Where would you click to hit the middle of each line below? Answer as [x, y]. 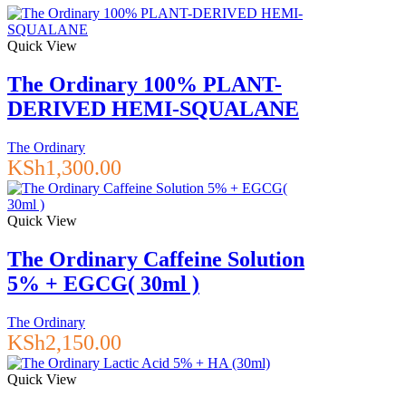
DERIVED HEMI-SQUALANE [153, 109]
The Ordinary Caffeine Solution [156, 259]
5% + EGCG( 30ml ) [103, 283]
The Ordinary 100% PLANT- [145, 85]
